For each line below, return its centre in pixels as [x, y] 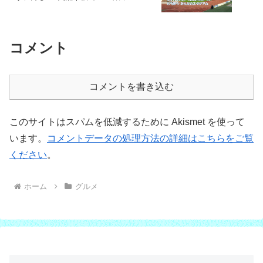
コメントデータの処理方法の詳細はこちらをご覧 [150, 138]
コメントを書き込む [131, 86]
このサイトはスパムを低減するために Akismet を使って [127, 122]
